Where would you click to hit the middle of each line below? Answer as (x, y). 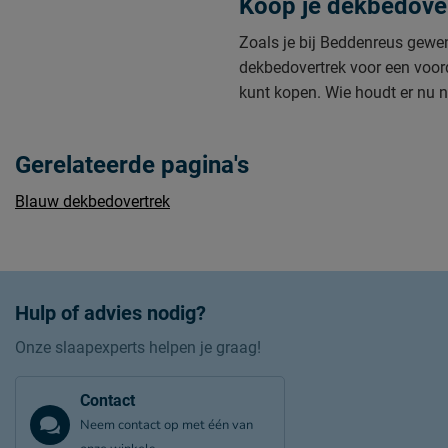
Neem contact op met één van (166, 425)
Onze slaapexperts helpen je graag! (138, 348)
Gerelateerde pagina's (132, 165)
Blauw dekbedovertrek (92, 202)
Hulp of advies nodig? (110, 313)
